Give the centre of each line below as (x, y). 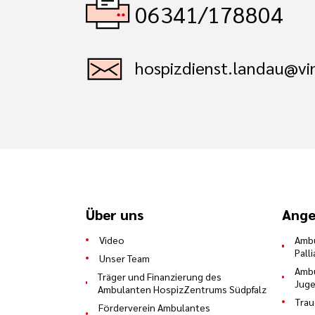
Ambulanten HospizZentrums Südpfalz (182, 289)
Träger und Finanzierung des (160, 276)
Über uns (115, 214)
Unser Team (124, 258)
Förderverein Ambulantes (154, 307)
